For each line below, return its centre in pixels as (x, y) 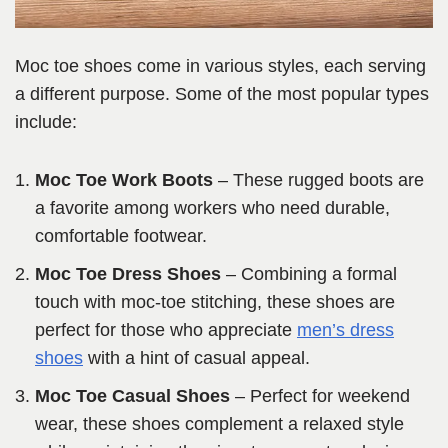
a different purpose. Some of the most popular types (222, 94)
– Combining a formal (309, 274)
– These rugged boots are (318, 180)
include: (46, 122)
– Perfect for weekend (320, 396)
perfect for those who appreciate (166, 330)
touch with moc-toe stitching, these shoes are (215, 302)
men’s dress (345, 330)
